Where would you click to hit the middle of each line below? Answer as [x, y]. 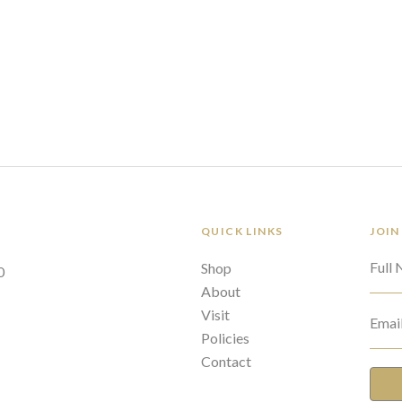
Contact [226, 361]
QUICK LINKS [242, 231]
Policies [225, 337]
